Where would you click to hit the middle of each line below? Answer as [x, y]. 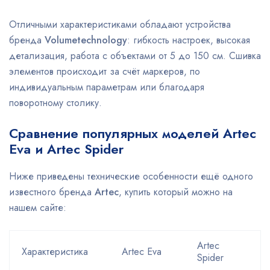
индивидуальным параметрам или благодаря [107, 87]
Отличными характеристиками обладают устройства [120, 24]
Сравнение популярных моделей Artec [133, 133]
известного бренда [52, 192]
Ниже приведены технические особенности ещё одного [131, 176]
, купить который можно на [176, 192]
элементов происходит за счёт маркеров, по [105, 71]
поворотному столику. [55, 103]
